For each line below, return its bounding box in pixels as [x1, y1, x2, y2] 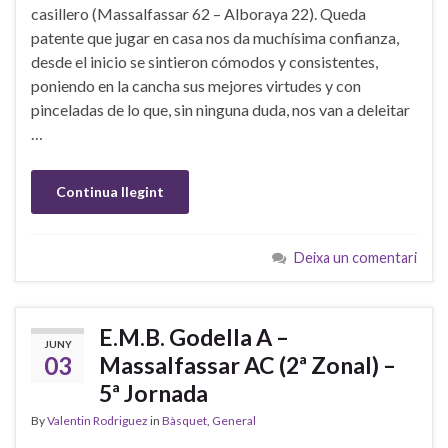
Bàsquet [162, 412, 207, 428]
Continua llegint [56, 182, 164, 200]
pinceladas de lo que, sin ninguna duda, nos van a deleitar [31, 99, 410, 119]
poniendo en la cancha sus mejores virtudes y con [31, 75, 361, 95]
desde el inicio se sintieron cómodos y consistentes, [31, 51, 378, 71]
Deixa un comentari [294, 248, 417, 266]
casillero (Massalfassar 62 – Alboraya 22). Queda [31, 3, 366, 23]
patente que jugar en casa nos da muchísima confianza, [31, 27, 399, 47]
